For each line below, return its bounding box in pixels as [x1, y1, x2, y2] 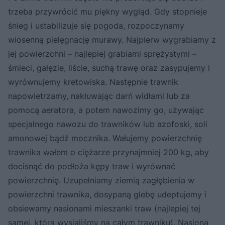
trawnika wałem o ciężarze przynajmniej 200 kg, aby [8, 147, 209, 158]
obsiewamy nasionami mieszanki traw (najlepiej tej [8, 203, 200, 214]
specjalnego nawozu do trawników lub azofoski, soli [8, 119, 207, 130]
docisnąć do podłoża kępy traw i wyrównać [8, 161, 175, 172]
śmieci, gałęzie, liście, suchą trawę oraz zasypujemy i [8, 63, 210, 73]
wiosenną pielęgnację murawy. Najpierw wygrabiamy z [8, 35, 216, 45]
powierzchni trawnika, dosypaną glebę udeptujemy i [8, 189, 206, 200]
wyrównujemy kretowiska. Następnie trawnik [8, 77, 178, 87]
